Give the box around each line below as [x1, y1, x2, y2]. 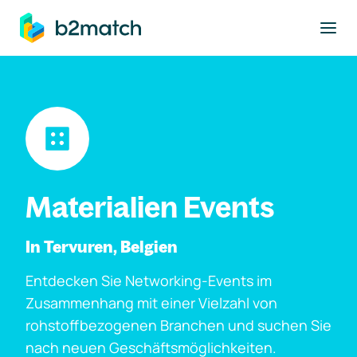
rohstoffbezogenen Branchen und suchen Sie [25, 316, 331, 335]
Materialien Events [25, 189, 275, 225]
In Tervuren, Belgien [25, 237, 178, 257]
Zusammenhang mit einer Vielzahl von [25, 293, 277, 312]
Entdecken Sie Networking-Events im [25, 271, 272, 290]
